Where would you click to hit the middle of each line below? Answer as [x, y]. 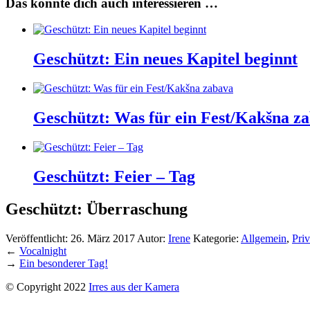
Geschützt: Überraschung [97, 209]
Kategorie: [217, 238]
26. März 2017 [103, 238]
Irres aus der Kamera [134, 286]
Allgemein [264, 238]
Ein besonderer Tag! [64, 263]
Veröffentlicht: [38, 238]
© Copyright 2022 [47, 286]
